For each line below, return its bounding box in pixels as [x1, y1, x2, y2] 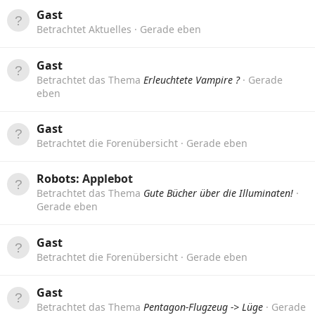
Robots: [37, 171, 82, 187]
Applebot [82, 171, 133, 187]
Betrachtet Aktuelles [37, 22, 134, 37]
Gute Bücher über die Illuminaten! [143, 186, 293, 200]
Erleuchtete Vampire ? [143, 72, 240, 86]
